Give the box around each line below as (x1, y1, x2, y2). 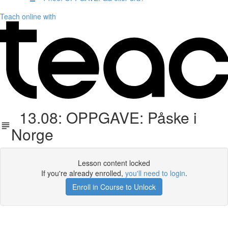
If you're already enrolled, (41, 168, 125, 178)
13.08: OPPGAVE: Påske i (11, 106, 197, 128)
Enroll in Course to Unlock (72, 182, 156, 192)
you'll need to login (125, 168, 185, 178)
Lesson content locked (78, 158, 150, 168)
